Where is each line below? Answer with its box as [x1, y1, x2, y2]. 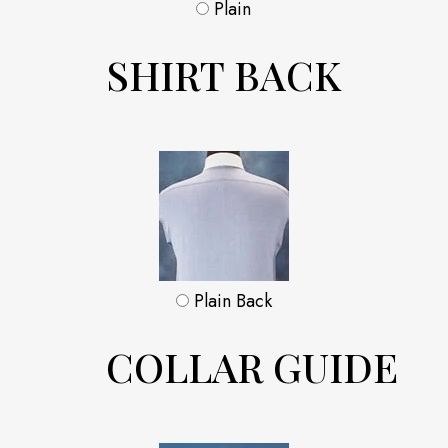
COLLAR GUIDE [86, 340, 398, 394]
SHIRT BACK [86, 48, 341, 102]
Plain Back [188, 288, 272, 315]
